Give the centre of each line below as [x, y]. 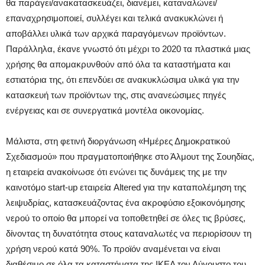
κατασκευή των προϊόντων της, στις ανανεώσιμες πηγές [116, 95]
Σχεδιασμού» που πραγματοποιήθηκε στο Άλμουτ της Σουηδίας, [130, 156]
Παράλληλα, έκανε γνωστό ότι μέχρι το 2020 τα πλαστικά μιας [128, 49]
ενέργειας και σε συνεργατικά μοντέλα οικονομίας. [105, 110]
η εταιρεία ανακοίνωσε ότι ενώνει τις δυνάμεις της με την [117, 172]
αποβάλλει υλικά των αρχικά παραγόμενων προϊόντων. [116, 33]
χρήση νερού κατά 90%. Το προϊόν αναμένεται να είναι [113, 248]
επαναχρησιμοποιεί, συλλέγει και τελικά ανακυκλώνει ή [114, 18]
